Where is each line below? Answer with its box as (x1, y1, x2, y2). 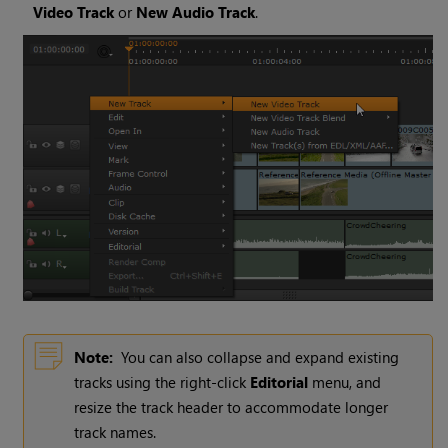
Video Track (33, 2, 115, 23)
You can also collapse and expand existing (121, 347, 400, 368)
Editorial (250, 372, 309, 393)
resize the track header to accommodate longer (74, 397, 389, 418)
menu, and (308, 372, 382, 393)
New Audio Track (136, 2, 256, 23)
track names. (74, 422, 157, 443)
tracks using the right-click (74, 372, 251, 393)
